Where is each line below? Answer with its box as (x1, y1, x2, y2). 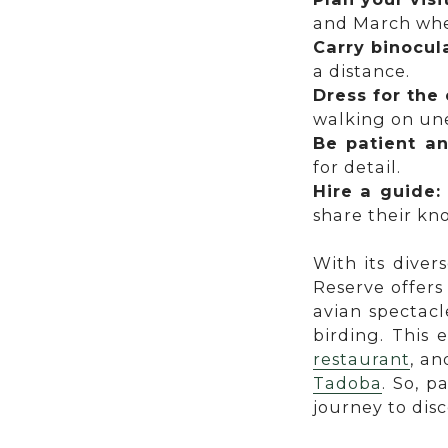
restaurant (312, 349, 410, 370)
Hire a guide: (312, 181, 442, 202)
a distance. (312, 61, 410, 82)
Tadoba (312, 373, 382, 394)
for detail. (312, 157, 401, 178)
